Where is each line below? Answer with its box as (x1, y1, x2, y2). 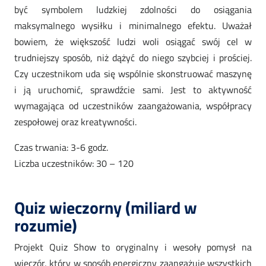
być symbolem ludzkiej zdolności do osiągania (14, 2, 252, 17)
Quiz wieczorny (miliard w (14, 195, 197, 221)
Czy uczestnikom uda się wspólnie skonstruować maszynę (14, 66, 252, 81)
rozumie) (14, 213, 77, 239)
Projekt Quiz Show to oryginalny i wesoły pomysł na (14, 240, 252, 255)
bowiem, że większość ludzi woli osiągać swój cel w (14, 34, 252, 49)
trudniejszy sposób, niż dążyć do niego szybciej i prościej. (14, 50, 252, 65)
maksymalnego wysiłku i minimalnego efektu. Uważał (14, 18, 252, 33)
